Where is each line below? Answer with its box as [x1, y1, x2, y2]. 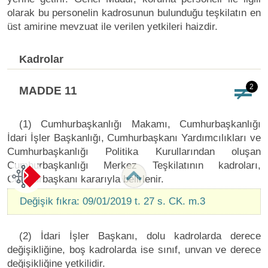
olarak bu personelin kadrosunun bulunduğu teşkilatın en [7, 7, 261, 19]
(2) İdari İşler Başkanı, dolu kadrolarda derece [19, 230, 261, 242]
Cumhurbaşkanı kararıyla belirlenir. [7, 173, 164, 185]
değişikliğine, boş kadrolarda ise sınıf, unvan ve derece [7, 243, 261, 255]
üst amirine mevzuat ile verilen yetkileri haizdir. [7, 20, 218, 32]
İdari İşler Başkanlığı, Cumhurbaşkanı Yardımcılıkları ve [7, 132, 261, 144]
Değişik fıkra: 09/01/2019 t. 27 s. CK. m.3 [20, 195, 205, 207]
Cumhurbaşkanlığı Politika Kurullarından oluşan [7, 145, 261, 157]
